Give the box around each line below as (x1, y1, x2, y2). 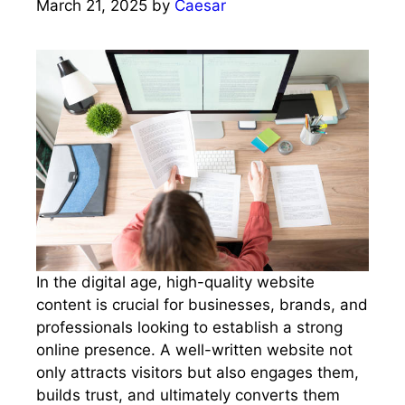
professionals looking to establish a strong (36, 318, 343, 337)
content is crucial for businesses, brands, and (36, 296, 368, 315)
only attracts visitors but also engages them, (36, 363, 359, 382)
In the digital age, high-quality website (36, 273, 315, 292)
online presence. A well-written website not (36, 341, 353, 360)
